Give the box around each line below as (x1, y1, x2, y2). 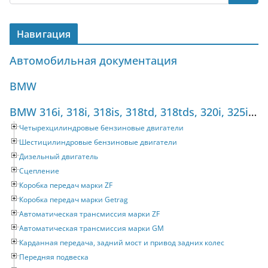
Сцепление (19, 166, 59, 176)
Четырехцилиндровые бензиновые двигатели (19, 123, 184, 133)
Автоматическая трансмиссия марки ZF (19, 209, 160, 220)
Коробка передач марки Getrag (19, 194, 128, 205)
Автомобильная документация (10, 53, 177, 68)
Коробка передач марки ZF (19, 180, 112, 191)
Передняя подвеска (19, 252, 89, 263)
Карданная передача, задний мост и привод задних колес (19, 237, 224, 248)
